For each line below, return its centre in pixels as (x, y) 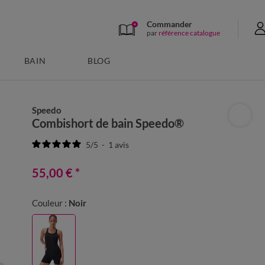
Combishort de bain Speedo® (108, 123)
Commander (169, 24)
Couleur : (50, 203)
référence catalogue (189, 33)
